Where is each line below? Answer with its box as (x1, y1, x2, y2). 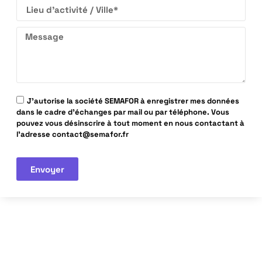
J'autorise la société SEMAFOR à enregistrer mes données (27, 96, 239, 106)
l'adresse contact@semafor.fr (16, 129, 129, 140)
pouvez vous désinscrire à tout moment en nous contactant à (16, 118, 244, 129)
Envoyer (30, 163, 64, 175)
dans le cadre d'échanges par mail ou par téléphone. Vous (16, 107, 229, 118)
